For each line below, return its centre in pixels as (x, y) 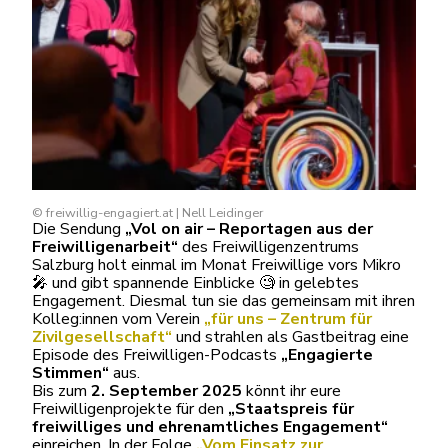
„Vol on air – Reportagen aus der (249, 229)
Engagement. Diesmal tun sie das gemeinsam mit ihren (223, 301)
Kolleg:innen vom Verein (118, 319)
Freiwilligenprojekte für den (130, 409)
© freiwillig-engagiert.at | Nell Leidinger (148, 213)
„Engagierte (327, 355)
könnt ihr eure (291, 391)
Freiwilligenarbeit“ (105, 247)
